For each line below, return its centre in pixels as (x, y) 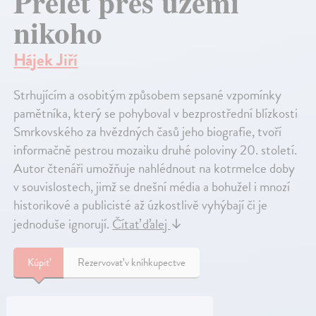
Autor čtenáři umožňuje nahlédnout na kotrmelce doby (154, 168)
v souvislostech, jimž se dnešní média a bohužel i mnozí (152, 186)
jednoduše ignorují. (63, 224)
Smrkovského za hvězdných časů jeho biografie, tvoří (148, 131)
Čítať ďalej (141, 224)
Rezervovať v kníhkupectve (132, 262)
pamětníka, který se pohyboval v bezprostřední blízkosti (156, 113)
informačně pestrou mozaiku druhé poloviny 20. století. (156, 150)
